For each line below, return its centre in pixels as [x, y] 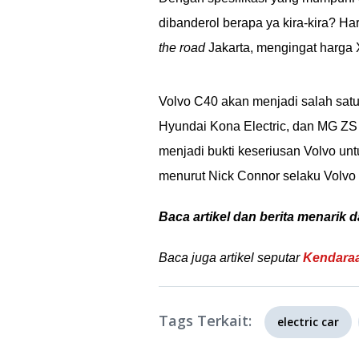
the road [182, 48]
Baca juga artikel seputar [231, 258]
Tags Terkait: [205, 321]
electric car [308, 322]
